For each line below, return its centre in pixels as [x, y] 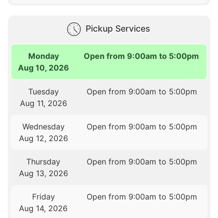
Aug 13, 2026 [43, 173]
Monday [44, 56]
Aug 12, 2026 [43, 138]
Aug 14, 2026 [44, 209]
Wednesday [43, 127]
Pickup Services [118, 29]
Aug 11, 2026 [43, 103]
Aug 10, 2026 [44, 68]
